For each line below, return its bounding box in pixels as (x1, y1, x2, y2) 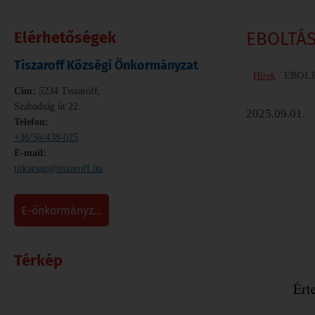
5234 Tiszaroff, (36, 85, 101, 96)
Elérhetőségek (14, 27, 116, 47)
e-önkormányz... (27, 203, 102, 217)
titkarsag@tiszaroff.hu (14, 162, 103, 174)
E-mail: (14, 147, 46, 158)
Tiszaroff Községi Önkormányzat (14, 57, 198, 73)
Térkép (14, 250, 63, 270)
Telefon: (14, 116, 49, 127)
